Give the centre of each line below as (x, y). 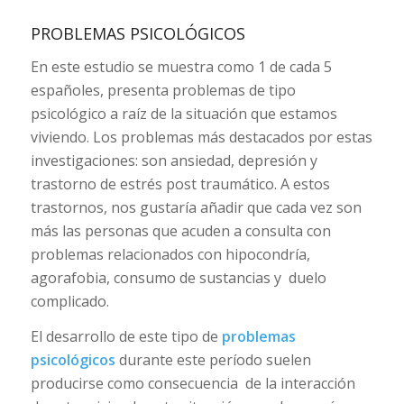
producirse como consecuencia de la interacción (193, 384)
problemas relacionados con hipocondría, (170, 254)
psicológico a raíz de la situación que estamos (184, 113)
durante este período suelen (213, 360)
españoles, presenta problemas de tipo (163, 90)
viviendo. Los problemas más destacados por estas (201, 137)
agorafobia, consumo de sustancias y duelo (178, 277)
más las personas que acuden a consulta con (180, 230)
